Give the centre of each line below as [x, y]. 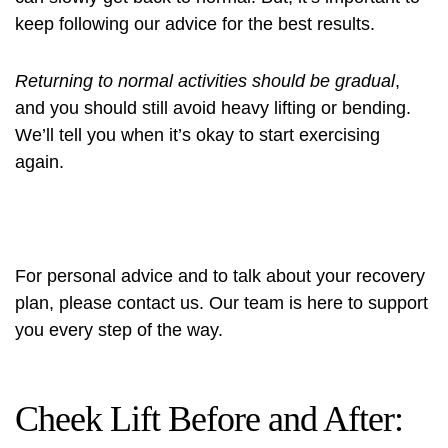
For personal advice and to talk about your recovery [220, 276]
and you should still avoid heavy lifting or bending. [213, 108]
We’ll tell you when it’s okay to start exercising [197, 135]
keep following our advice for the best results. [195, 24]
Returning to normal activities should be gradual [205, 81]
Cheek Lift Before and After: [209, 419]
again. [39, 162]
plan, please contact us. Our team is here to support [221, 303]
